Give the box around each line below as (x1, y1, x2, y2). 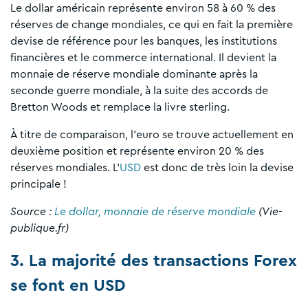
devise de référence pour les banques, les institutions (10, 35, 277, 47)
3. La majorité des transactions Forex (10, 252, 297, 269)
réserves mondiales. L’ (10, 162, 120, 173)
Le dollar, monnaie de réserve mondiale (54, 206, 256, 217)
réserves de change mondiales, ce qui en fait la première (10, 19, 293, 30)
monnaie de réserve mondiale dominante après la (10, 68, 258, 80)
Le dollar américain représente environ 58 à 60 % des (10, 2, 276, 14)
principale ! (10, 178, 67, 190)
